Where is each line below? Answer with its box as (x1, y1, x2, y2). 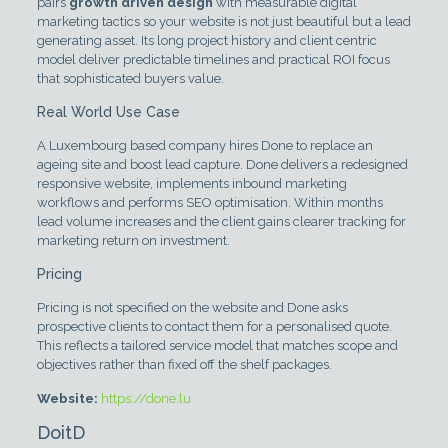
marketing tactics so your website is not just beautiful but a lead (36, 13, 411, 29)
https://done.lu (100, 390, 191, 406)
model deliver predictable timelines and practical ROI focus (36, 51, 390, 67)
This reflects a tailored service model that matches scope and (36, 337, 398, 353)
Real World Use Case (36, 103, 180, 120)
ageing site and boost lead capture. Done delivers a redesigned (36, 156, 408, 172)
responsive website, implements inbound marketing (36, 175, 347, 191)
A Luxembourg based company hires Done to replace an (36, 137, 373, 153)
